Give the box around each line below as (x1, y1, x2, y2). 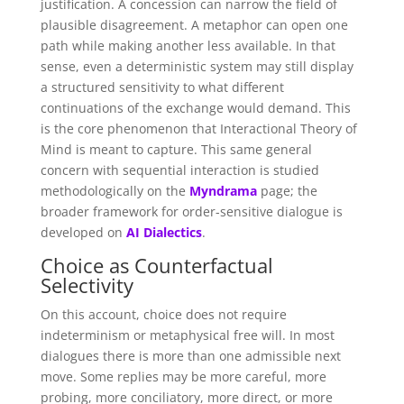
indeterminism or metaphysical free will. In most (40, 326, 335, 344)
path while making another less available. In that (40, 36, 335, 54)
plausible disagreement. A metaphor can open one (40, 15, 348, 33)
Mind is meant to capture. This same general (40, 140, 312, 158)
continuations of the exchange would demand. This (40, 98, 351, 116)
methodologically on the (40, 181, 189, 199)
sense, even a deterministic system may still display (40, 57, 353, 75)
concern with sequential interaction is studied (40, 161, 319, 179)
